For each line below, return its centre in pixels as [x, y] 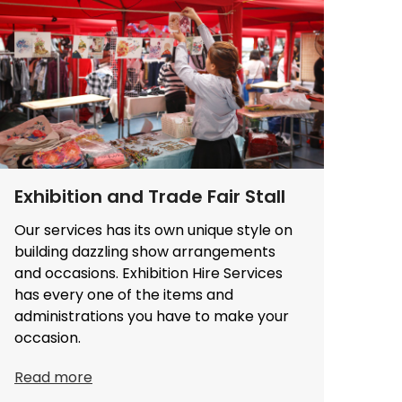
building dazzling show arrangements [145, 251]
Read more [53, 377]
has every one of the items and [124, 294]
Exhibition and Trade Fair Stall [150, 196]
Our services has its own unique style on [153, 230]
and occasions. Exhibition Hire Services [149, 273]
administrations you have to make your [152, 316]
